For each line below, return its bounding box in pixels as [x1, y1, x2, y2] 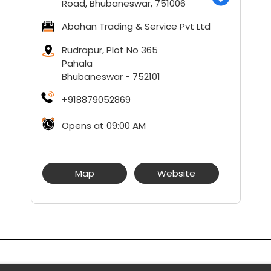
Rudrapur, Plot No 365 [61, 44, 158, 56]
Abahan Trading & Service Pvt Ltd [61, 20, 211, 33]
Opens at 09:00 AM [61, 119, 146, 132]
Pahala [61, 57, 93, 70]
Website [157, 167, 195, 180]
